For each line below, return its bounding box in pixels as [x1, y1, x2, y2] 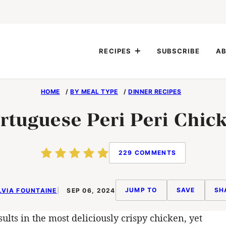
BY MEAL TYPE [70, 88, 118, 95]
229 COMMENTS [118, 149, 177, 156]
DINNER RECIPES [128, 88, 182, 95]
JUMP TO [125, 186, 157, 194]
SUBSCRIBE [156, 47, 200, 55]
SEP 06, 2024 [65, 186, 116, 194]
